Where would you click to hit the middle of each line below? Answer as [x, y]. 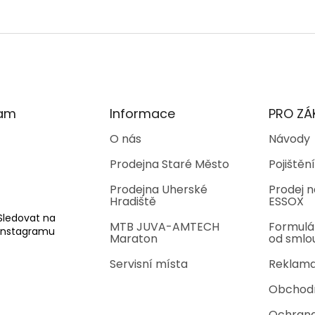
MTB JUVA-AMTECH [164, 227]
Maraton [133, 239]
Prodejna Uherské [158, 190]
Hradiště [133, 202]
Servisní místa [148, 264]
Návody [289, 139]
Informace [142, 114]
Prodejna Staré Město [169, 165]
